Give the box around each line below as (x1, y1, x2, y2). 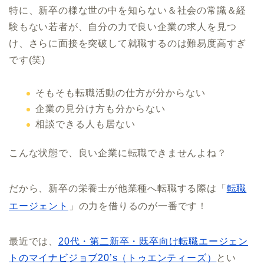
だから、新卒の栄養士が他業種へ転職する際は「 (9, 183, 227, 194)
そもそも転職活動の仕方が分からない (35, 88, 206, 98)
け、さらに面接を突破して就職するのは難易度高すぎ (9, 38, 247, 49)
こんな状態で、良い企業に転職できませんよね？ (9, 148, 227, 159)
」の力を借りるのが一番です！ (68, 201, 208, 212)
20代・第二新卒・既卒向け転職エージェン (58, 236, 249, 247)
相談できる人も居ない (35, 119, 136, 130)
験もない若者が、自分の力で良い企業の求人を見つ (9, 22, 237, 32)
